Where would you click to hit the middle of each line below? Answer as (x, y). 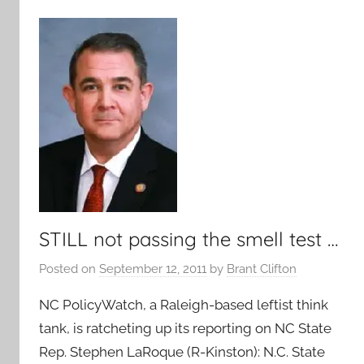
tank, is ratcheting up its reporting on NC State (185, 328)
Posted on (69, 269)
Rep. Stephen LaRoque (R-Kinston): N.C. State (182, 352)
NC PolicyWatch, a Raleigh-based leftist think (184, 305)
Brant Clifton (262, 269)
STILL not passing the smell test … (188, 238)
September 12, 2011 (153, 269)
